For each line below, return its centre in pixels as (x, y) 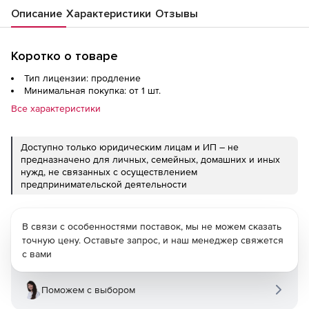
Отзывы (177, 14)
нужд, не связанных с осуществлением (109, 172)
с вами (37, 254)
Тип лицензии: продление (82, 78)
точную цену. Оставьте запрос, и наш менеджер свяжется (153, 240)
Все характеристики (56, 108)
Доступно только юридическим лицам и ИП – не (130, 147)
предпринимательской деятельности (104, 184)
